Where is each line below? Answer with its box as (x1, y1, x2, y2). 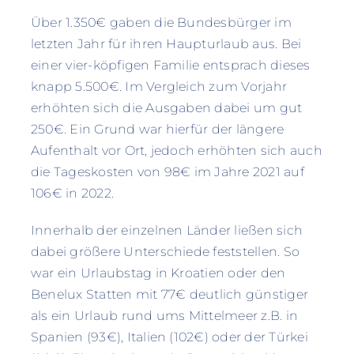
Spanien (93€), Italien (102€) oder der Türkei (30, 330, 308, 345)
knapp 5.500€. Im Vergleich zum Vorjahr (30, 79, 288, 95)
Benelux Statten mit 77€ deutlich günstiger (30, 287, 309, 303)
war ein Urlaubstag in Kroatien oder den (30, 265, 286, 281)
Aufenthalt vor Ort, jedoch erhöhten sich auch (30, 143, 322, 159)
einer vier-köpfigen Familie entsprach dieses (30, 58, 311, 73)
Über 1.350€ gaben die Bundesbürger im (30, 15, 292, 31)
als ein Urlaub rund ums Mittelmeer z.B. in (30, 308, 299, 324)
